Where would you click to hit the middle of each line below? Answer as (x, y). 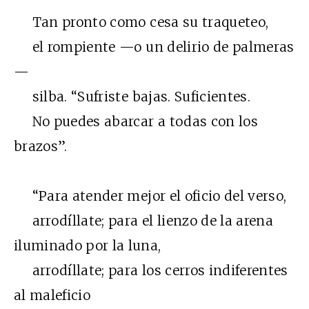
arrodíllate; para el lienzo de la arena (144, 221)
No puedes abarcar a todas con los (136, 122)
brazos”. (41, 147)
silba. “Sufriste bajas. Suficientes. (132, 97)
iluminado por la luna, (88, 246)
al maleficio (52, 296)
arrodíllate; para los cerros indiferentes (151, 271)
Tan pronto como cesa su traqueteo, (141, 22)
